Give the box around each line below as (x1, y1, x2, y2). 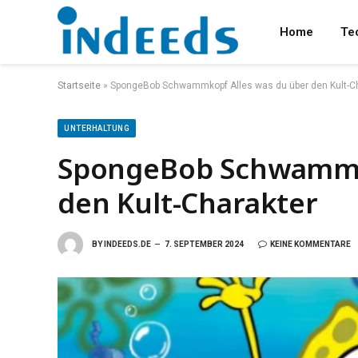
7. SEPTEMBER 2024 (165, 239, 244, 249)
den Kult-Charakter (58, 184, 318, 221)
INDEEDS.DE (104, 239, 151, 249)
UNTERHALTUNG (64, 124, 129, 133)
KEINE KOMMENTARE (270, 239, 351, 249)
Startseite (58, 80, 101, 91)
